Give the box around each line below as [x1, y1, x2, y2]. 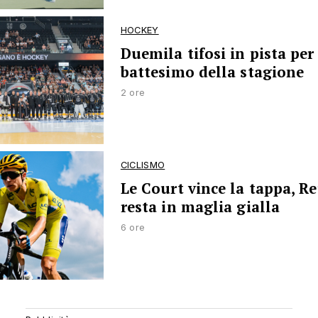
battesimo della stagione [120, 62, 305, 82]
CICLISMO [120, 160, 165, 171]
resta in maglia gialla [120, 197, 280, 217]
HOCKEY [120, 24, 159, 35]
